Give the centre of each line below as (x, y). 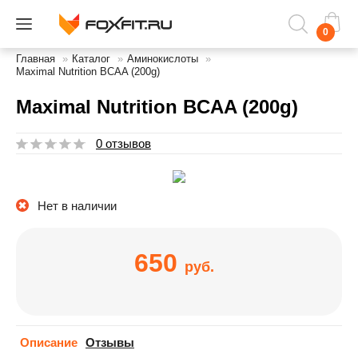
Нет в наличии (77, 205)
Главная (36, 59)
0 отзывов (123, 143)
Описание (49, 342)
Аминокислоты (163, 59)
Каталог (91, 59)
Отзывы (110, 342)
